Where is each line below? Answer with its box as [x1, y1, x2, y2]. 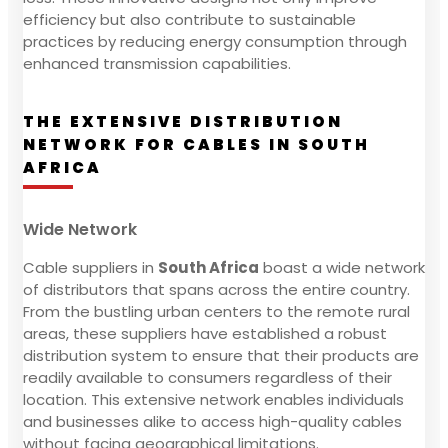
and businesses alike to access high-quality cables [23, 410, 402, 432]
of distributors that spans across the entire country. [23, 278, 410, 300]
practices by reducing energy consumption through [23, 30, 407, 52]
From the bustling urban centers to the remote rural [23, 300, 410, 322]
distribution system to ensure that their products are [23, 344, 419, 366]
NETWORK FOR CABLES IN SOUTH [23, 133, 370, 155]
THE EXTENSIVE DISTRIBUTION [23, 110, 343, 132]
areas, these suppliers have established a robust [23, 322, 387, 344]
